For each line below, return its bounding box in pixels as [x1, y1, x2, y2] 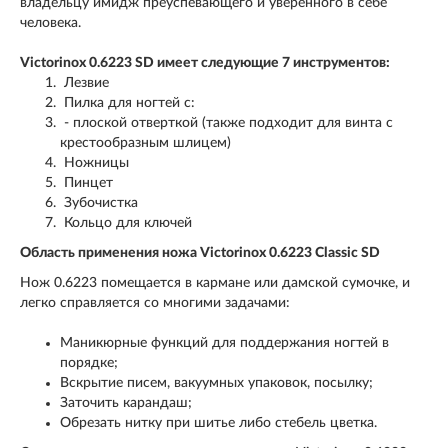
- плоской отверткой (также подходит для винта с [60, 116, 393, 130]
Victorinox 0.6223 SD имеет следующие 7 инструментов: [20, 56, 390, 70]
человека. [20, 16, 81, 30]
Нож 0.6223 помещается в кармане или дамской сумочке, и [20, 276, 410, 290]
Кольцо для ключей [60, 216, 192, 230]
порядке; [60, 356, 118, 370]
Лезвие [60, 76, 109, 90]
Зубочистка [60, 196, 138, 210]
